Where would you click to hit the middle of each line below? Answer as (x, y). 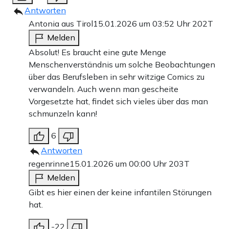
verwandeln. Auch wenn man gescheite (104, 89)
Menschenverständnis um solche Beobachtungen (122, 64)
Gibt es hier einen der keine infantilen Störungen (120, 192)
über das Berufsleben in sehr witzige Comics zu (117, 77)
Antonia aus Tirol (61, 24)
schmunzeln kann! (63, 113)
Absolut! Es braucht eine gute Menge (97, 52)
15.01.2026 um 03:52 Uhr (143, 24)
